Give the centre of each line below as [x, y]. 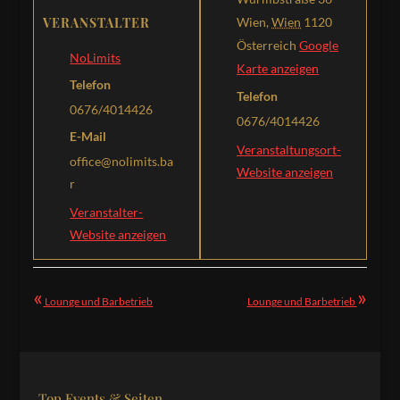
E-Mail [88, 136]
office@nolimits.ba [122, 161]
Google [319, 46]
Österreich [267, 46]
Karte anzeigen [278, 69]
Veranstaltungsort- [289, 150]
